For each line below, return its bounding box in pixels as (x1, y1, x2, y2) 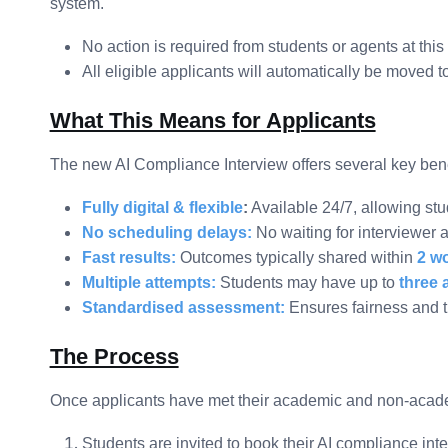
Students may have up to (219, 274, 399, 291)
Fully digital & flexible (81, 199, 243, 216)
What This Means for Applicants (49, 108, 376, 133)
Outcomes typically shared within (175, 249, 417, 266)
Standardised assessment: (81, 299, 285, 316)
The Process (49, 344, 179, 369)
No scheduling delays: (81, 224, 252, 241)
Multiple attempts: (81, 274, 216, 291)
